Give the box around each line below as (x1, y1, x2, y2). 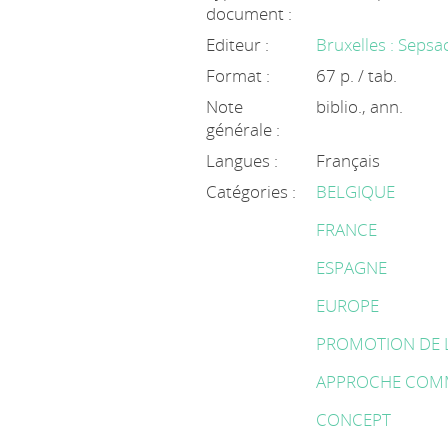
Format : (206, 64, 271, 87)
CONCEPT (316, 408, 392, 431)
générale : (206, 118, 281, 141)
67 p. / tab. (316, 64, 398, 87)
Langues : (206, 149, 279, 172)
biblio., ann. (316, 95, 404, 118)
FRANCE (316, 218, 378, 241)
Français (316, 149, 381, 172)
